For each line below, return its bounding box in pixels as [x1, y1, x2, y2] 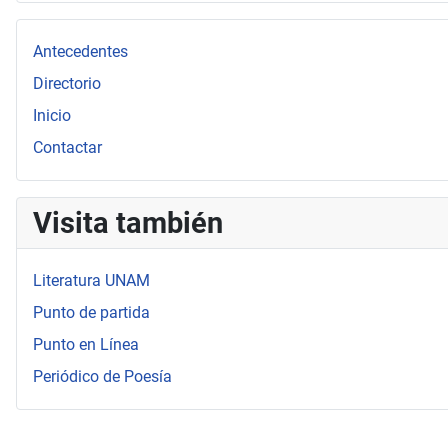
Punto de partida [33, 303, 150, 323]
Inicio [33, 106, 71, 126]
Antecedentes [33, 42, 128, 62]
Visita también [33, 206, 223, 241]
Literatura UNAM [33, 271, 150, 291]
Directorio [33, 74, 101, 94]
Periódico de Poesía [33, 367, 172, 387]
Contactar [33, 138, 102, 158]
